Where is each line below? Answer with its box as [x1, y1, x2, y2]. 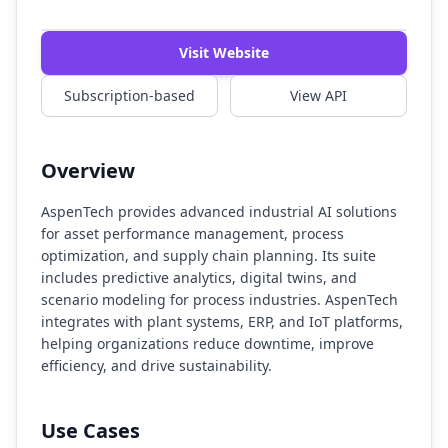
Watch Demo [179, 20, 269, 39]
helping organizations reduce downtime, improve [41, 334, 374, 353]
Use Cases [41, 417, 140, 444]
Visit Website [179, 43, 269, 62]
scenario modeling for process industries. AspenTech [41, 290, 398, 309]
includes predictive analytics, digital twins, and [41, 268, 357, 287]
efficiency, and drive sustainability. [41, 356, 272, 375]
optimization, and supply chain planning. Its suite [41, 246, 376, 265]
